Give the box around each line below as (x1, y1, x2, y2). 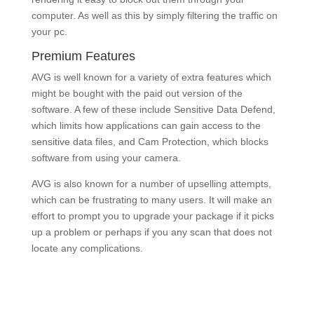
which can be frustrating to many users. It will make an (31, 194, 272, 205)
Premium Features (31, 49, 135, 63)
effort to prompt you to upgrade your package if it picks (31, 210, 274, 221)
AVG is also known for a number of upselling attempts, (31, 178, 271, 189)
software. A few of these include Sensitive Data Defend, (31, 104, 275, 115)
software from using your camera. (31, 152, 181, 163)
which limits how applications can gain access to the (31, 120, 261, 131)
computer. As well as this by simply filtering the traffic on (31, 10, 278, 21)
